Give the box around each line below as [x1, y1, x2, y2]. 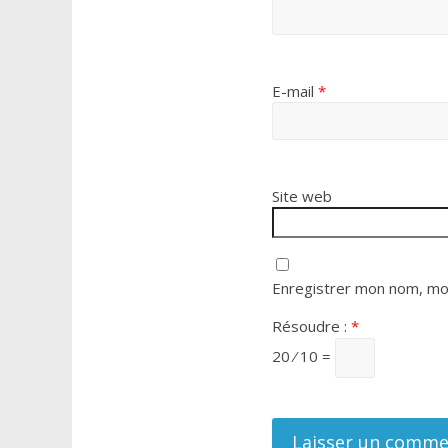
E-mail [272, 81, 318, 102]
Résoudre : [272, 316, 351, 337]
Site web [272, 186, 332, 207]
